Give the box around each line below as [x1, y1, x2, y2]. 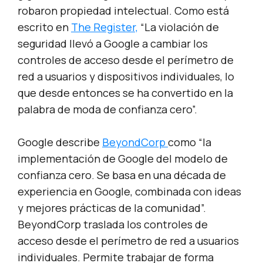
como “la [168, 135, 211, 150]
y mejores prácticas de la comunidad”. [18, 201, 206, 215]
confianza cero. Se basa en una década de [18, 168, 226, 183]
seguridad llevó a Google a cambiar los [18, 36, 208, 51]
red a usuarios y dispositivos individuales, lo [18, 69, 234, 84]
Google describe [18, 135, 102, 150]
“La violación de [138, 20, 219, 35]
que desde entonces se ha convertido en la [18, 86, 233, 100]
